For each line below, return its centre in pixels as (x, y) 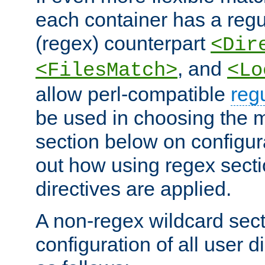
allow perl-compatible (133, 94)
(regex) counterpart (123, 43)
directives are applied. (133, 188)
